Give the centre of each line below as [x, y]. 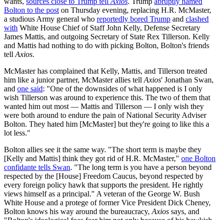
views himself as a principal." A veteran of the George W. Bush [102, 194]
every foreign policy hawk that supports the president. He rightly [104, 185]
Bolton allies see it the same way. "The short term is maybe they [103, 150]
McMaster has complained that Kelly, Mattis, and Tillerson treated [106, 71]
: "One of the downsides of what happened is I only [123, 89]
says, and [184, 212]
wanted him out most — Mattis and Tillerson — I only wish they [104, 107]
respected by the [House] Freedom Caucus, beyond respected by [104, 176]
